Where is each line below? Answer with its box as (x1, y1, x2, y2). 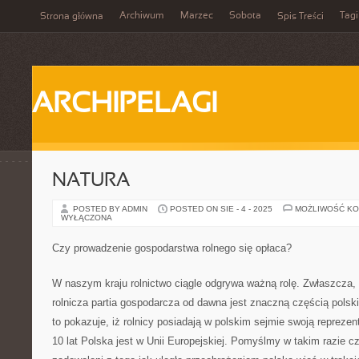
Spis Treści (277, 12, 324, 22)
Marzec (180, 11, 213, 21)
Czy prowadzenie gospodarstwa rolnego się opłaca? (52, 242, 292, 254)
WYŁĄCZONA (61, 213, 112, 222)
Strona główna (40, 12, 103, 22)
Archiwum (119, 11, 164, 21)
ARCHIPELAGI (32, 91, 217, 119)
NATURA (52, 172, 130, 190)
